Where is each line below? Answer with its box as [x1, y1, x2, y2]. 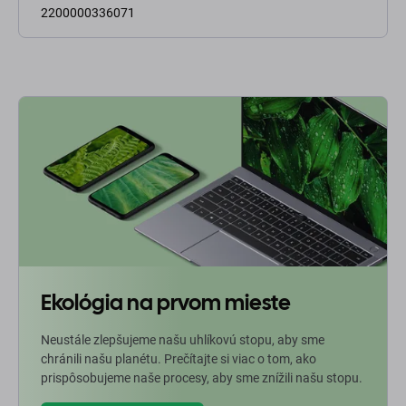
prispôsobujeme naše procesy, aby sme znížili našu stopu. [41, 371, 362, 386]
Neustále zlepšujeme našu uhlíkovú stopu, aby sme [41, 333, 324, 348]
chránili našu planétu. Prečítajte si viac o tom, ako [41, 352, 316, 367]
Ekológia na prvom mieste [41, 288, 291, 317]
